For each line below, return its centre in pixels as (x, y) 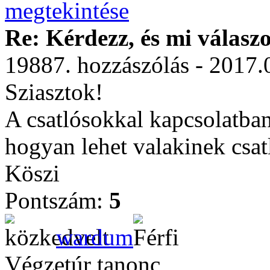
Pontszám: (57, 200)
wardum (95, 237)
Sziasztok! (54, 92)
